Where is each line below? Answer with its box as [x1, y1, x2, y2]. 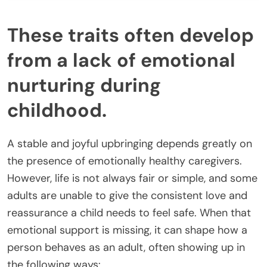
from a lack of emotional [7, 48, 235, 73]
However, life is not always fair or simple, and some [7, 171, 257, 186]
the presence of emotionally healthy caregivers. [7, 154, 242, 169]
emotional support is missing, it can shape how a [7, 223, 247, 238]
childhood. [7, 98, 107, 123]
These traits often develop [7, 23, 254, 48]
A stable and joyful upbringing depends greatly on [7, 136, 252, 151]
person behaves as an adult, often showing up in [7, 240, 245, 255]
